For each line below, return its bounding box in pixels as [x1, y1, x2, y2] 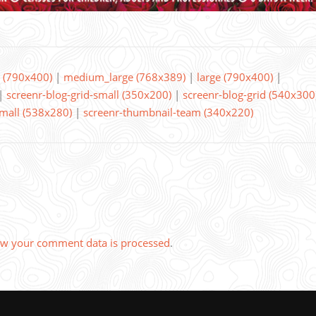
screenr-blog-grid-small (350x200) [6, 87, 171, 102]
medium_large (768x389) [63, 70, 186, 85]
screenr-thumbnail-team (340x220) [83, 105, 253, 120]
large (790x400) [197, 70, 273, 85]
